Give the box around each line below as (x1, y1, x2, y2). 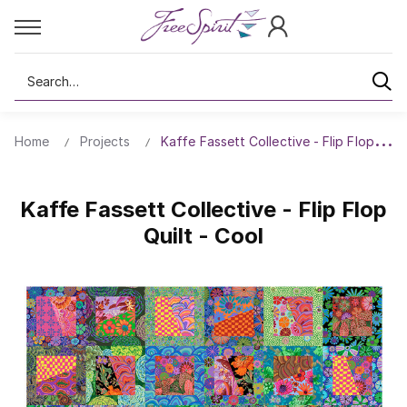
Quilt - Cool (144, 223, 263, 249)
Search (15, 65, 56, 81)
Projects (79, 134, 131, 149)
